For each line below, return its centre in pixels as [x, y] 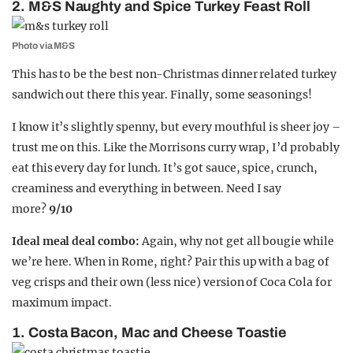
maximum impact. [62, 303]
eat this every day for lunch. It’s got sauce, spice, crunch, [165, 168]
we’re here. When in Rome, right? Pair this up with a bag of [171, 262]
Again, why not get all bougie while [238, 241]
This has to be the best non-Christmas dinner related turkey [174, 74]
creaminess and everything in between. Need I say [147, 188]
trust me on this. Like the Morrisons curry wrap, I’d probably [176, 147]
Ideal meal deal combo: [77, 241]
